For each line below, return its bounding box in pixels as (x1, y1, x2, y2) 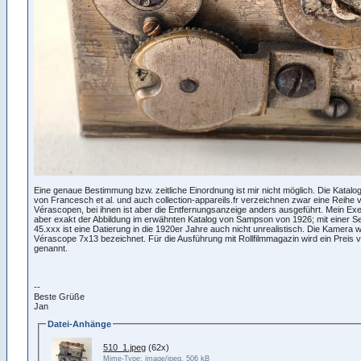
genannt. (34, 243, 68, 253)
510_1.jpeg (103, 342, 146, 353)
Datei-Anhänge (48, 319, 111, 330)
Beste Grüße (34, 291, 85, 301)
